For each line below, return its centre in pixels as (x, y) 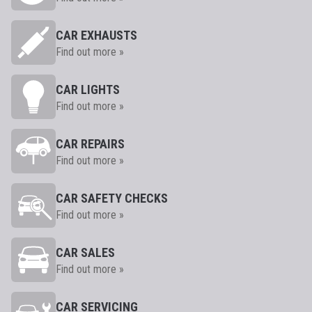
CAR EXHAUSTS (96, 35)
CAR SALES (85, 252)
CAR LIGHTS (88, 89)
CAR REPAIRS (90, 144)
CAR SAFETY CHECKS (112, 198)
